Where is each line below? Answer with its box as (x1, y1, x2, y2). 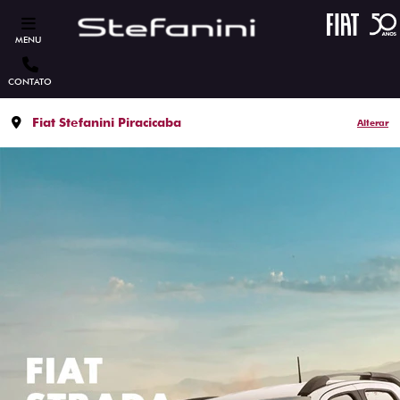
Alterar (357, 117, 388, 128)
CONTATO (8, 76, 52, 87)
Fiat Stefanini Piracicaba (32, 115, 181, 129)
